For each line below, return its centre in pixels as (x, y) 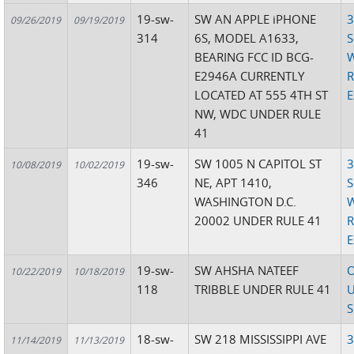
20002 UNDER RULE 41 (258, 220)
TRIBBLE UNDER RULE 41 (263, 289)
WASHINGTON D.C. (246, 201)
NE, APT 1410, (233, 183)
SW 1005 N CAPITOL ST (258, 164)
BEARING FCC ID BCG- (254, 57)
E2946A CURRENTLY (250, 76)
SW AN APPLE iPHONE (256, 19)
